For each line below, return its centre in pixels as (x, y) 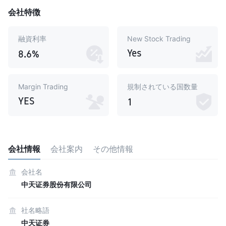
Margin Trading (43, 87)
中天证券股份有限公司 (56, 184)
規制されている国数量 (162, 87)
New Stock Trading (159, 39)
